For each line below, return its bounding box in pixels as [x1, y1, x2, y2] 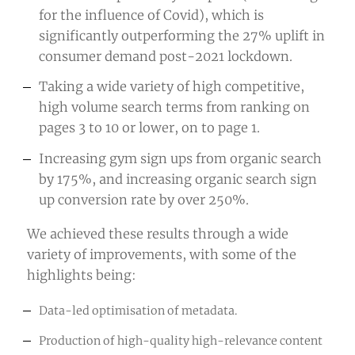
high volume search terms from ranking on [38, 99, 310, 116]
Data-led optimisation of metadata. [38, 303, 238, 318]
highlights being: [26, 267, 136, 284]
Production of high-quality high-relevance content [38, 334, 323, 349]
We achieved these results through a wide [26, 226, 288, 242]
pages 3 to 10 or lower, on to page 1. [38, 120, 260, 136]
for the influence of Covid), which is [38, 6, 264, 23]
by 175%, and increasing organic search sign [38, 170, 317, 187]
